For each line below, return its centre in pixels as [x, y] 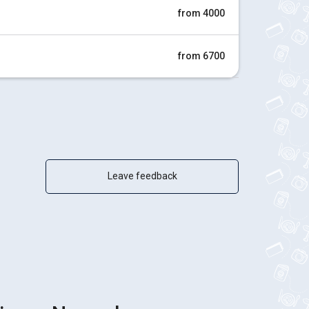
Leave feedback [142, 176]
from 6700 [201, 56]
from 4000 [201, 13]
